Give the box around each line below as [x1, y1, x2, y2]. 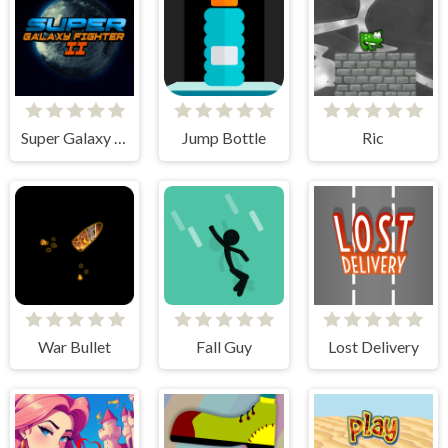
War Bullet [38, 336, 112, 356]
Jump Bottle [181, 127, 266, 147]
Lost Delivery [327, 336, 419, 356]
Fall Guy [195, 336, 252, 356]
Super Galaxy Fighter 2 [113, 127, 126, 147]
